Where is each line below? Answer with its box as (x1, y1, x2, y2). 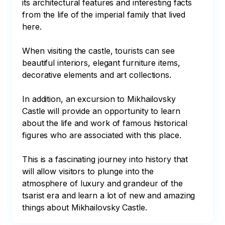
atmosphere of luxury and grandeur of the (22, 178, 185, 188)
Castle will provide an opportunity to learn (22, 106, 183, 116)
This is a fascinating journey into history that (22, 154, 191, 164)
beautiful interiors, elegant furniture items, (22, 58, 183, 68)
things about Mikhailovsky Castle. (22, 202, 147, 212)
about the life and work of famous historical (22, 118, 190, 128)
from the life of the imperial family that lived (22, 10, 188, 20)
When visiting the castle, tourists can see (22, 46, 177, 56)
